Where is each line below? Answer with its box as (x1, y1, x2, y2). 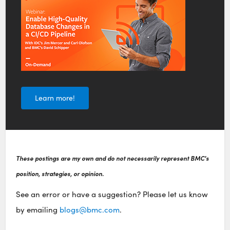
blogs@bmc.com (60, 204, 120, 215)
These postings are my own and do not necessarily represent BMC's (16, 154, 209, 162)
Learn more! (35, 93, 75, 103)
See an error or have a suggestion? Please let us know (16, 188, 208, 199)
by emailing (16, 204, 60, 215)
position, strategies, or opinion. (16, 169, 104, 178)
